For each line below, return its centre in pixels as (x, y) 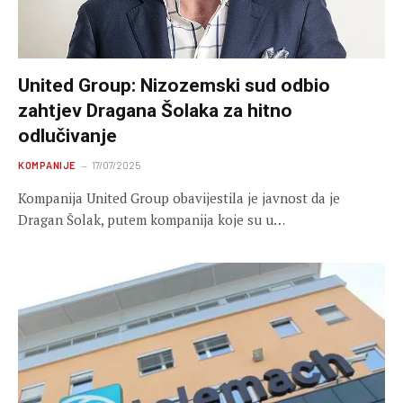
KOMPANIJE (47, 165)
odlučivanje (67, 135)
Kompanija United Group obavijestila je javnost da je (179, 197)
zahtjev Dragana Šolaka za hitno (155, 110)
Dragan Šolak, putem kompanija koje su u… (152, 219)
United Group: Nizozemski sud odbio (174, 85)
